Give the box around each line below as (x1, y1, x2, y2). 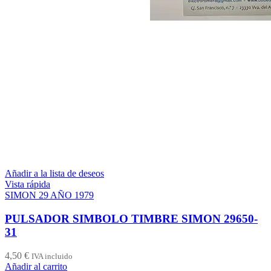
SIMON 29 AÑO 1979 (5, 190, 94, 201)
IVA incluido (31, 251, 73, 261)
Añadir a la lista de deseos (5, 168, 104, 179)
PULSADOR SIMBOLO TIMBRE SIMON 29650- (5, 212, 258, 225)
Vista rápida (5, 179, 50, 190)
